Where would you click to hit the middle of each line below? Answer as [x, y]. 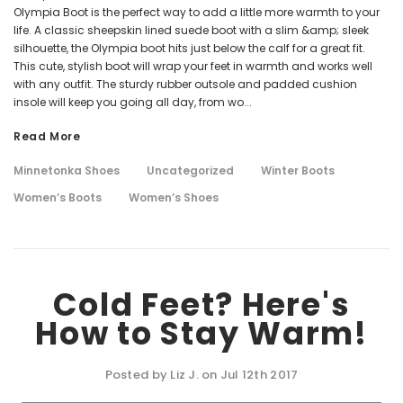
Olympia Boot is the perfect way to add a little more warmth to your [197, 12]
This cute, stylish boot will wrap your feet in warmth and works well [193, 66]
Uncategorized [190, 170]
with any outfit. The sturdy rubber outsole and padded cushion [185, 84]
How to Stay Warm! [201, 333]
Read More [47, 136]
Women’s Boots [58, 197]
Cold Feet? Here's [201, 304]
